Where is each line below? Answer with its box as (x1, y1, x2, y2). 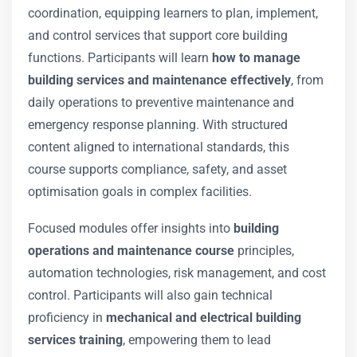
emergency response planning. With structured (28, 117, 288, 132)
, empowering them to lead (123, 332, 271, 347)
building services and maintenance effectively (28, 73, 291, 88)
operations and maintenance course (28, 243, 234, 258)
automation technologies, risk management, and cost (28, 265, 326, 280)
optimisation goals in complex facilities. (28, 184, 252, 199)
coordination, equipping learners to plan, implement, (28, 6, 318, 21)
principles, (234, 243, 294, 258)
